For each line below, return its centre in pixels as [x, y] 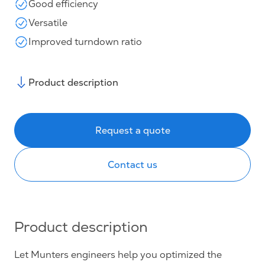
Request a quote [132, 130]
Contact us [132, 164]
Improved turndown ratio [85, 41]
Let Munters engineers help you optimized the [118, 254]
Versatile [48, 22]
